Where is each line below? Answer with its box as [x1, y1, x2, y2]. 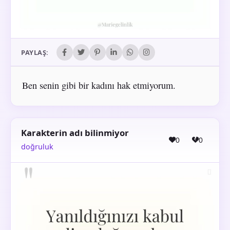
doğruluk [21, 142, 53, 152]
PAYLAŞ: [21, 47, 49, 57]
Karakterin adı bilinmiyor [21, 126, 129, 139]
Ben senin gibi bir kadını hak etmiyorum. [22, 79, 176, 92]
